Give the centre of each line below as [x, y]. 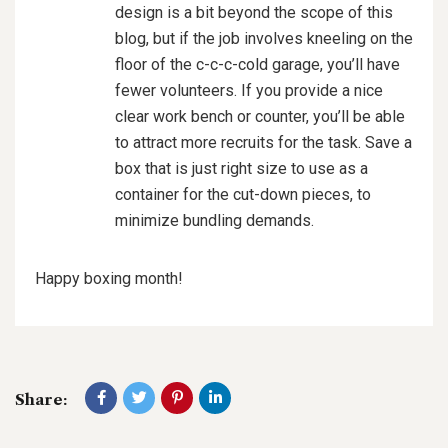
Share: [41, 399]
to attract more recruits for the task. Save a [263, 142]
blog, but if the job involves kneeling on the [264, 38]
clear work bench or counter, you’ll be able [260, 116]
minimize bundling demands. [214, 220]
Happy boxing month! [109, 278]
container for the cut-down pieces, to [243, 194]
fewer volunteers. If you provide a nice [249, 90]
